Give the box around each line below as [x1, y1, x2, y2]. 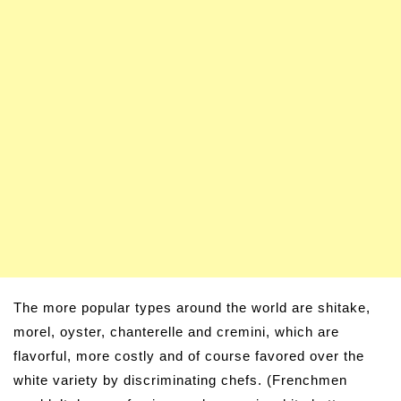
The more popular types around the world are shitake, [13, 300, 371, 316]
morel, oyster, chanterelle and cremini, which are [13, 324, 339, 340]
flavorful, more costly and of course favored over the [13, 348, 364, 364]
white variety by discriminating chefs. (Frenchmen [13, 372, 347, 388]
